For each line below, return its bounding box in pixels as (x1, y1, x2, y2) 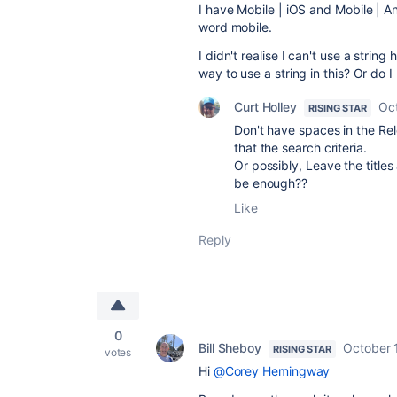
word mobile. (198, 19, 272, 35)
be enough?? (234, 175, 308, 191)
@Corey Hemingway (213, 362, 331, 378)
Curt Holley (234, 98, 298, 114)
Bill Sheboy (198, 339, 262, 355)
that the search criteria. (234, 139, 367, 155)
